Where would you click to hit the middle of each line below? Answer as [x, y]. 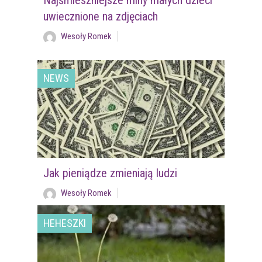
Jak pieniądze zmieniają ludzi [110, 173]
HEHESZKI [65, 223]
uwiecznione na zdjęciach [100, 16]
